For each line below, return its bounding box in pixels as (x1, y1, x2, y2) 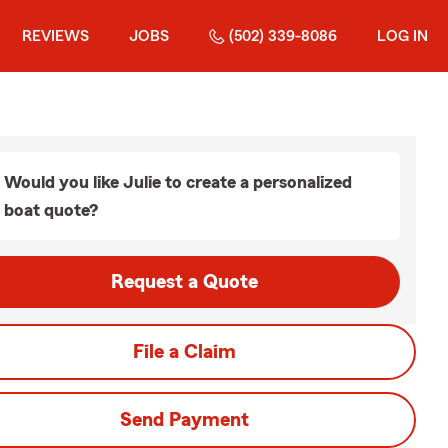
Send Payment (119, 410, 249, 430)
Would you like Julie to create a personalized (4, 173, 352, 191)
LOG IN (377, 28, 428, 44)
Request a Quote (110, 272, 258, 292)
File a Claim (132, 342, 236, 362)
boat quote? (4, 201, 98, 219)
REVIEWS (22, 28, 89, 44)
